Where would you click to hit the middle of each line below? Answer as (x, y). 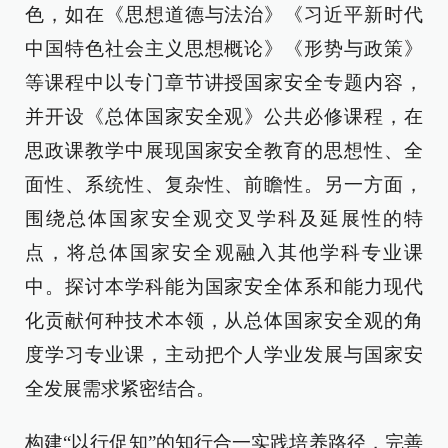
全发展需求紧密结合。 (120, 388)
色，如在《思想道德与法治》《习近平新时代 (224, 14)
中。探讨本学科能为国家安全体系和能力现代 (224, 286)
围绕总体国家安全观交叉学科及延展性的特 (224, 218)
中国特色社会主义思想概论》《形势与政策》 (224, 48)
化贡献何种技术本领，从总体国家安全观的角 (224, 320)
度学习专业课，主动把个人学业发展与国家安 (224, 354)
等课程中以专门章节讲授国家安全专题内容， (224, 82)
